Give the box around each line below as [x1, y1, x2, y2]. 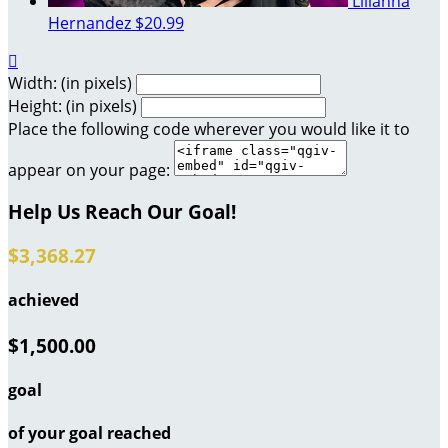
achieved [8, 289, 79, 312]
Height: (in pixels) [8, 94, 137, 117]
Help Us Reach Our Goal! [8, 199, 236, 225]
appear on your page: [8, 158, 170, 181]
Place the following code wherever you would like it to [8, 117, 410, 140]
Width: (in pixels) [8, 71, 132, 94]
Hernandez [48, 11, 135, 34]
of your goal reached [8, 422, 171, 445]
